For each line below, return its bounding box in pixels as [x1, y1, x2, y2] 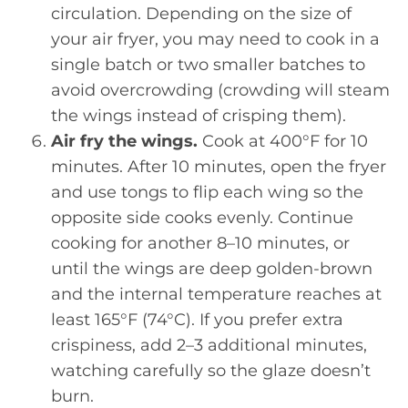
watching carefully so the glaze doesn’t [51, 361, 371, 381]
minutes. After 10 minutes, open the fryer [51, 157, 386, 177]
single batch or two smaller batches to [51, 55, 365, 75]
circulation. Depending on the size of [51, 4, 352, 24]
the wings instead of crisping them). [51, 106, 346, 126]
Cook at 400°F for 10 [198, 131, 368, 151]
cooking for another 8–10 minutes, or [51, 233, 350, 253]
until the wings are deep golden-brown [51, 259, 372, 279]
